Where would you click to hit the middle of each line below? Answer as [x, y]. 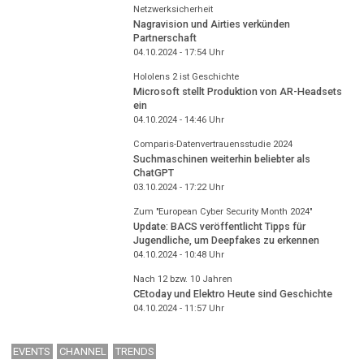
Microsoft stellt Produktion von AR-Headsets [237, 92]
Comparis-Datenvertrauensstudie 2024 [212, 144]
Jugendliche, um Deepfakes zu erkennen [226, 240]
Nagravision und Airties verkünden [211, 24]
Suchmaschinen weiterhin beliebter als [221, 159]
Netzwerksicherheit [173, 9]
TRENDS [134, 352]
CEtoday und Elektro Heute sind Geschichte [232, 294]
